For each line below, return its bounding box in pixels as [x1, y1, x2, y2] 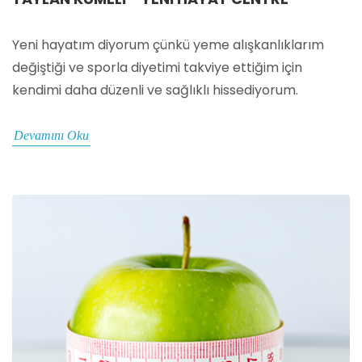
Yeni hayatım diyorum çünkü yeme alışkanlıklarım [12, 35, 324, 54]
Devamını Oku [14, 128, 89, 142]
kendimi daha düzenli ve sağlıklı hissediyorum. [12, 80, 298, 99]
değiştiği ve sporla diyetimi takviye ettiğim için [12, 57, 302, 77]
